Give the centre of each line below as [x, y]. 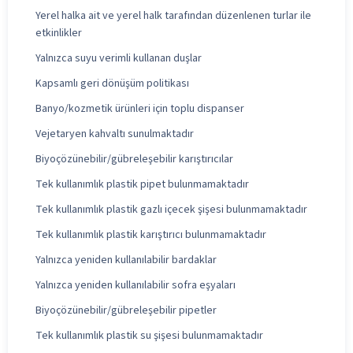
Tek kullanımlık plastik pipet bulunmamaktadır [142, 184]
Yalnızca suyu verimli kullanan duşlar [119, 58]
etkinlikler [59, 33]
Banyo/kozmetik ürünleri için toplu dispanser [140, 108]
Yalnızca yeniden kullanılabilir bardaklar [126, 260]
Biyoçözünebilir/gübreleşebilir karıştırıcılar [134, 159]
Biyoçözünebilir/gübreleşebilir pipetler [126, 310]
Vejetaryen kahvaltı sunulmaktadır [115, 134]
